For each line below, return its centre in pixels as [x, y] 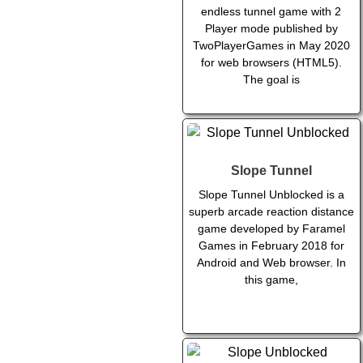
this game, [271, 280]
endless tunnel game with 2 [271, 12]
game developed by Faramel [271, 229]
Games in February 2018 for [271, 246]
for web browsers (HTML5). [271, 63]
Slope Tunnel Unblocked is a [271, 195]
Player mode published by [271, 29]
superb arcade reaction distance [271, 212]
